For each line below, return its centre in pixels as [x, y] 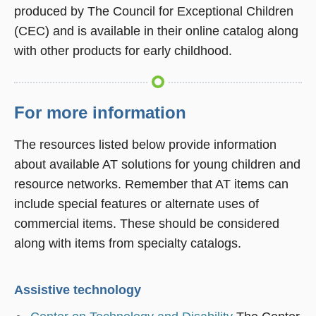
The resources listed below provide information [145, 144]
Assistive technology [78, 289]
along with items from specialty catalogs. [128, 243]
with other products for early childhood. [123, 50]
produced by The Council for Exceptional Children [154, 11]
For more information [100, 113]
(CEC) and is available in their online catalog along [156, 31]
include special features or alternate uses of [136, 203]
